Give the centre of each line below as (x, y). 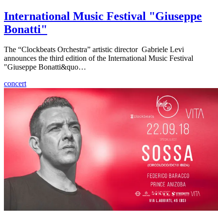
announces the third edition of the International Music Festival (99, 58)
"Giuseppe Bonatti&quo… (45, 67)
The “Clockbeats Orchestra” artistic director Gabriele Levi (94, 50)
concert (15, 84)
